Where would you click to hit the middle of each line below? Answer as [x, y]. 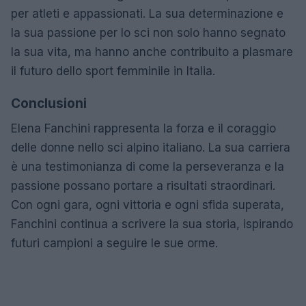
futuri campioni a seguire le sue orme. [114, 243]
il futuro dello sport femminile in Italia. [113, 71]
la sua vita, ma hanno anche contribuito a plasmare [152, 52]
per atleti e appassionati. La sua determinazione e [147, 13]
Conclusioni [49, 103]
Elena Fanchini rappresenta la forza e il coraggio [143, 128]
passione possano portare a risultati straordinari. [143, 185]
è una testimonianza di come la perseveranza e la [148, 166]
